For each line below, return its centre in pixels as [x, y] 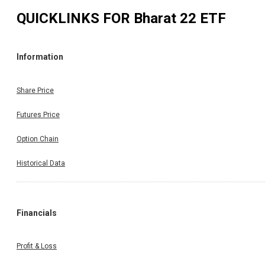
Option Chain [38, 139]
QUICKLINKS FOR [75, 18]
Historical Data [41, 163]
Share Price [35, 90]
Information [40, 57]
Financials [37, 213]
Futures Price [38, 114]
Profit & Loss [37, 246]
